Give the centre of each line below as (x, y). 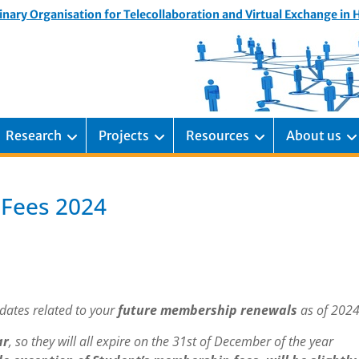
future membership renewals (209, 310)
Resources (218, 135)
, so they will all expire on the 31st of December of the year (171, 341)
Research (34, 135)
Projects (124, 135)
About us (314, 135)
